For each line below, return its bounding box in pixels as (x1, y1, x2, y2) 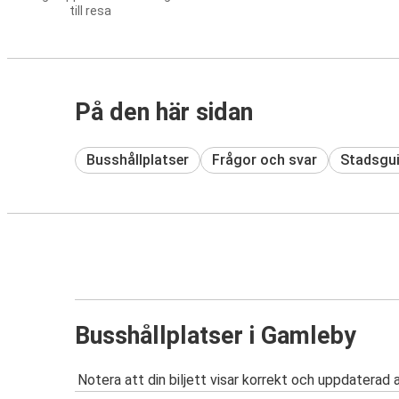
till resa (69, 4, 111, 18)
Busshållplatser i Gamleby (75, 321, 356, 350)
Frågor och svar (212, 151, 317, 168)
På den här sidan (75, 98, 253, 126)
